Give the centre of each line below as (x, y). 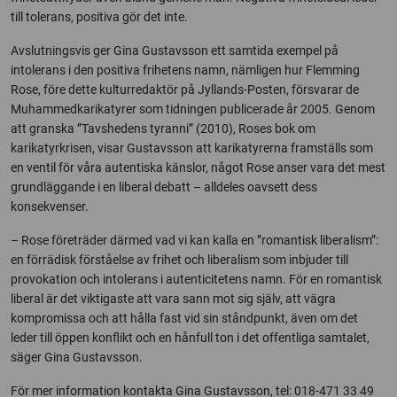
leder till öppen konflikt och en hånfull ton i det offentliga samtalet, (190, 338)
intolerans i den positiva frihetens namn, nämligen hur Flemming (185, 70)
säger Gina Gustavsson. (77, 357)
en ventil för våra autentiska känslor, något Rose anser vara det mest (198, 167)
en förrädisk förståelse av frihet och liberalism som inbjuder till (179, 260)
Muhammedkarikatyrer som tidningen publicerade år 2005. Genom (193, 109)
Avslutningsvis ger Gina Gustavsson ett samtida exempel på (175, 51)
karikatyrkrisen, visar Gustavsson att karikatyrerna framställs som (192, 148)
